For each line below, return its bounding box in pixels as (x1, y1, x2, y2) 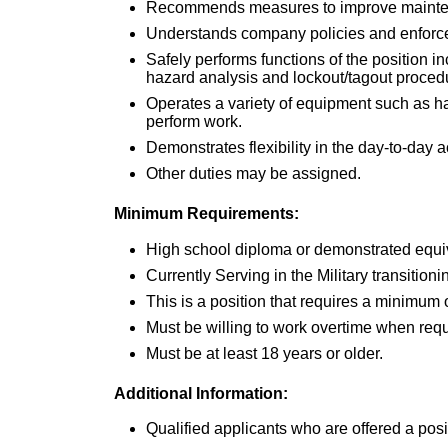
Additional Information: (114, 384, 288, 402)
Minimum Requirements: (114, 205, 299, 223)
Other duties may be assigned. (146, 165, 361, 183)
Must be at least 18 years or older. (146, 344, 383, 362)
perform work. (146, 113, 242, 131)
